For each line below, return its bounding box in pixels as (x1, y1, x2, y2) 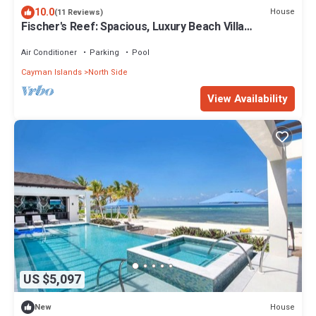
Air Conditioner (21, 46, 77, 59)
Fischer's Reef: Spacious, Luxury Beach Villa (21, 18, 244, 35)
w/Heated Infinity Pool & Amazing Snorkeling (21, 30, 250, 48)
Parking (90, 46, 119, 59)
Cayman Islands (21, 66, 82, 78)
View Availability (207, 90, 288, 107)
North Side (88, 66, 128, 78)
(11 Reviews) (54, 6, 103, 18)
